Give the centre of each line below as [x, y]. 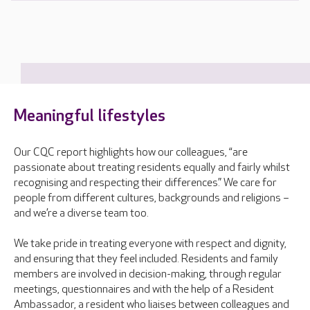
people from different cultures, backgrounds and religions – [152, 198]
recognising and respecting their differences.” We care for [145, 183]
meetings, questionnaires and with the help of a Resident [144, 290]
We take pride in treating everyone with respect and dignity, [150, 244]
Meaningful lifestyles [90, 116]
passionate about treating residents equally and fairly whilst [152, 168]
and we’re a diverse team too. [81, 213]
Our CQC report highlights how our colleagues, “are [131, 153]
